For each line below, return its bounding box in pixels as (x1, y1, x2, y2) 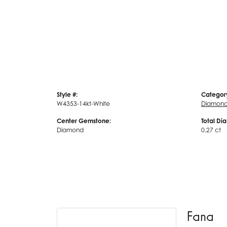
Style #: (57, 91, 78, 98)
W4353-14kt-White (57, 100, 110, 107)
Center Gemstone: (57, 117, 111, 125)
